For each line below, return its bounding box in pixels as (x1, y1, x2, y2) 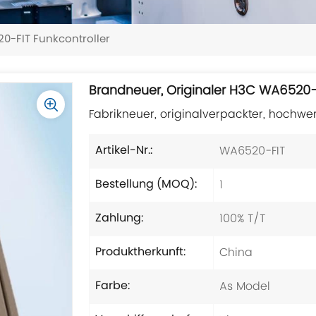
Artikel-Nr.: (95, 141, 153, 160)
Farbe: (95, 276, 130, 296)
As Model (219, 276, 270, 296)
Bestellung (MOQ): (95, 175, 197, 194)
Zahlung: (95, 209, 144, 228)
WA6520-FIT (219, 141, 285, 160)
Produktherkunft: (95, 243, 186, 262)
